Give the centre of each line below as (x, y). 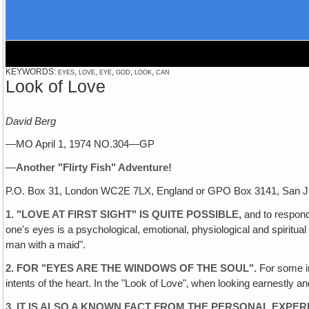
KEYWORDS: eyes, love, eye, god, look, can (88, 72)
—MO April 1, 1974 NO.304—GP (80, 144)
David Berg (31, 121)
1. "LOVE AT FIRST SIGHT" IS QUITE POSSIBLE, (125, 214)
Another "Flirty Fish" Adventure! (94, 168)
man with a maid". (46, 245)
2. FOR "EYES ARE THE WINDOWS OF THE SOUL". (131, 268)
